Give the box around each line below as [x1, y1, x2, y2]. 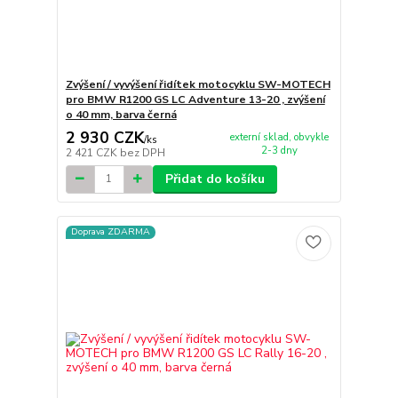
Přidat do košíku [164, 170, 265, 187]
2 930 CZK [65, 126, 144, 148]
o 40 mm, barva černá [65, 107, 177, 123]
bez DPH [119, 145, 165, 160]
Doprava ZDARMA [70, 225, 150, 239]
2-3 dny [260, 144, 298, 157]
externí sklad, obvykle [229, 131, 329, 144]
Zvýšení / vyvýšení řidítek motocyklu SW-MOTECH [65, 77, 330, 92]
